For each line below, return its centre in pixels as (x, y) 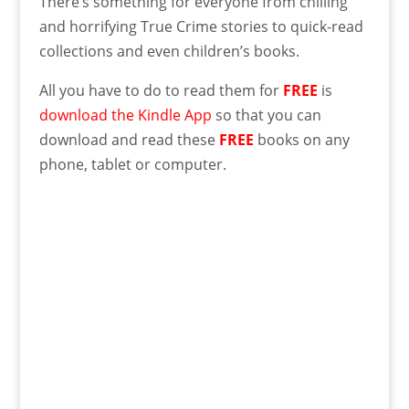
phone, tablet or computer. (132, 164)
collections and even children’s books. (169, 51)
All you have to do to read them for (161, 90)
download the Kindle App (125, 115)
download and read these (129, 139)
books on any (301, 139)
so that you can (266, 115)
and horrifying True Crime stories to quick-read (201, 26)
